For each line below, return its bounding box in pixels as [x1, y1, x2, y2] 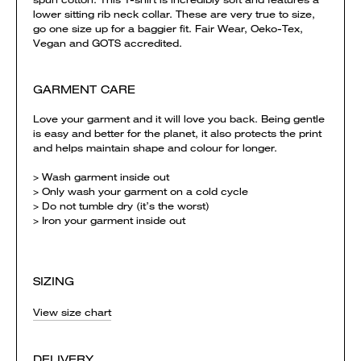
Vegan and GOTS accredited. [33, 35, 182, 50]
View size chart [33, 305, 111, 319]
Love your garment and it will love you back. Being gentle [33, 111, 325, 126]
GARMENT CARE [33, 81, 135, 97]
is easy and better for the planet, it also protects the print [33, 126, 322, 140]
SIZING [33, 273, 74, 288]
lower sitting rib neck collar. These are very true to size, [33, 6, 315, 21]
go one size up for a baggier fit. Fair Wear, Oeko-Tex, [33, 21, 303, 35]
